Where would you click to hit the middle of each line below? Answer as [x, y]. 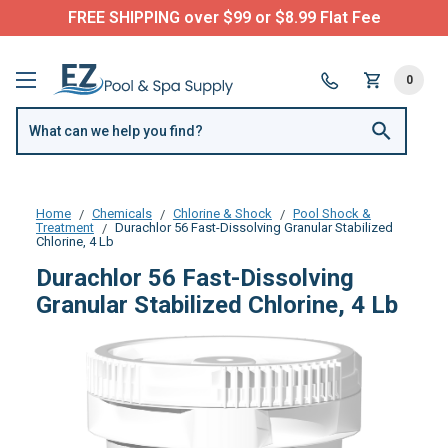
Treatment [64, 227]
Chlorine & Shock [222, 213]
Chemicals [121, 213]
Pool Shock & [331, 213]
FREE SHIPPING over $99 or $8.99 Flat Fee [224, 17]
